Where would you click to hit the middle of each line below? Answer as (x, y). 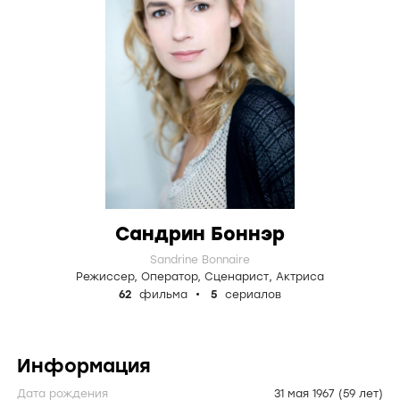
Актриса (300, 277)
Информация (84, 366)
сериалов (251, 295)
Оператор (169, 277)
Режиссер (105, 277)
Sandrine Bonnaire (200, 260)
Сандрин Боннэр (200, 233)
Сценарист (237, 277)
